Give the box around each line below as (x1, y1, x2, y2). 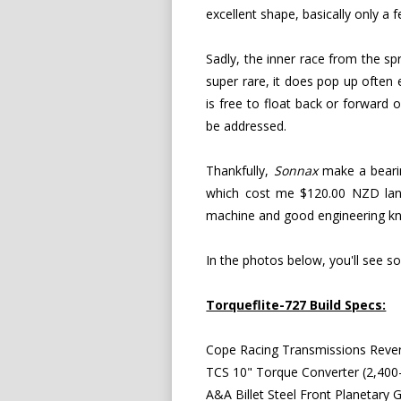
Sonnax (273, 161, 318, 179)
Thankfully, (206, 161, 274, 179)
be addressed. (206, 116, 287, 134)
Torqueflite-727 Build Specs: (206, 295, 387, 313)
